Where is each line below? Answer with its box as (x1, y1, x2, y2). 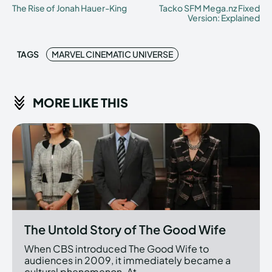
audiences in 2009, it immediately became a (24, 254, 231, 267)
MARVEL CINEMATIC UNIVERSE (52, 49, 173, 60)
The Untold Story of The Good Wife (24, 222, 226, 237)
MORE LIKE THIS (33, 95, 128, 110)
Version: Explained (187, 12, 260, 24)
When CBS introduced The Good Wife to (24, 242, 209, 256)
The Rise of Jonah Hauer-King (12, 2, 127, 14)
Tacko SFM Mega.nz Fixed (158, 2, 260, 14)
